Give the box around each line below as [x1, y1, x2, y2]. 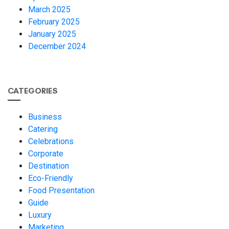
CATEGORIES [8, 85, 58, 96]
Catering [28, 124, 58, 134]
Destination [28, 161, 69, 171]
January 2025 [28, 29, 76, 39]
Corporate [28, 148, 63, 158]
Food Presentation [28, 185, 95, 195]
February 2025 [28, 16, 80, 27]
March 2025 [28, 4, 71, 14]
